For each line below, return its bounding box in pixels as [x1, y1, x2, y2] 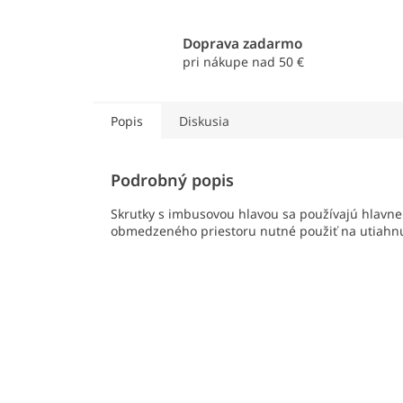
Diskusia [179, 112, 229, 130]
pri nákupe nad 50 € [182, 53, 304, 71]
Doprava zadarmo [182, 34, 302, 54]
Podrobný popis [111, 169, 234, 192]
